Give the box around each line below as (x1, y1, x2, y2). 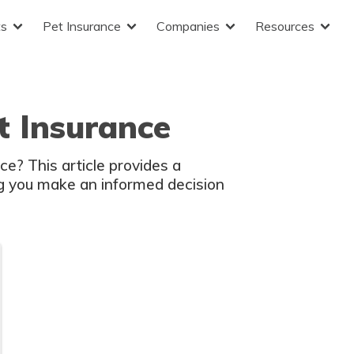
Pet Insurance (43, 18, 121, 34)
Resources (255, 18, 314, 34)
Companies (156, 18, 220, 34)
